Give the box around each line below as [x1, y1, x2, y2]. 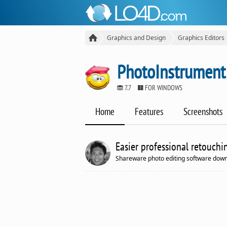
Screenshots [183, 105, 222, 118]
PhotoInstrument [117, 59, 225, 84]
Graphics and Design [107, 33, 166, 42]
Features [135, 105, 163, 118]
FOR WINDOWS [143, 83, 182, 92]
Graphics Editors [178, 33, 224, 42]
